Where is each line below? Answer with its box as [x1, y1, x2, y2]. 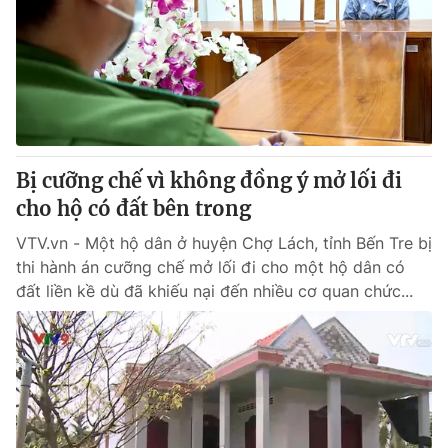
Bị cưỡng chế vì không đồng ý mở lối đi [16, 168, 402, 193]
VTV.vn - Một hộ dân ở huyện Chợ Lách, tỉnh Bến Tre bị [16, 233, 432, 253]
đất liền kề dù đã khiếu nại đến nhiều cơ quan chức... [16, 281, 413, 301]
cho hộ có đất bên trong [16, 196, 251, 221]
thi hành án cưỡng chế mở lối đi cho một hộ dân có [16, 257, 405, 277]
